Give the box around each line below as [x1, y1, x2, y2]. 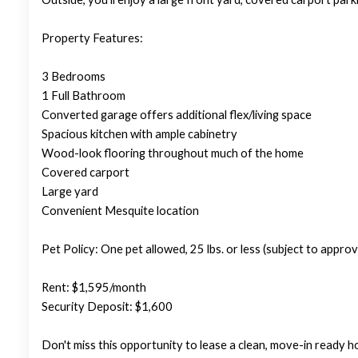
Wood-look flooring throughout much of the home [42, 146, 304, 160]
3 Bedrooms [42, 70, 105, 83]
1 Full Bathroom [42, 89, 125, 102]
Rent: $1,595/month [42, 280, 146, 294]
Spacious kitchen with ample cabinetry [42, 127, 237, 141]
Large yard [42, 185, 98, 198]
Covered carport [42, 165, 129, 179]
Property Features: [42, 31, 143, 45]
